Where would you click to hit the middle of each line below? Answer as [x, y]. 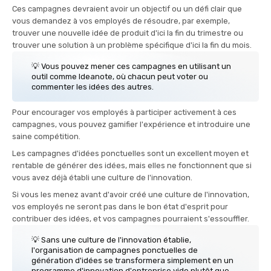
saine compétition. [47, 137]
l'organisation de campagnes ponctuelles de [115, 250]
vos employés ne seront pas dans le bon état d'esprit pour [120, 207]
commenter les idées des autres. [93, 87]
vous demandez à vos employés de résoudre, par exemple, [121, 21]
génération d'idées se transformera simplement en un [132, 261]
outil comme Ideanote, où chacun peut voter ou [120, 77]
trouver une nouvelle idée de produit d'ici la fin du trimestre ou [128, 33]
